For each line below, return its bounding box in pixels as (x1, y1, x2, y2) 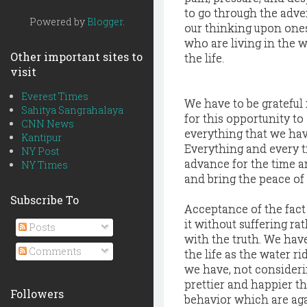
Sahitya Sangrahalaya (21, 103, 123, 116)
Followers (10, 286, 64, 301)
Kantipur (21, 131, 62, 144)
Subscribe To (10, 193, 79, 207)
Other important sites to (10, 49, 143, 64)
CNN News (21, 117, 74, 130)
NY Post (21, 145, 59, 158)
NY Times (21, 158, 68, 171)
